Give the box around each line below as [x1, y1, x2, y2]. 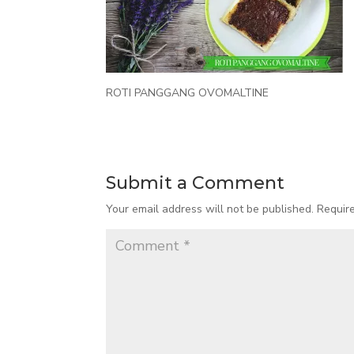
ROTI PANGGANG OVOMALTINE [106, 85, 269, 100]
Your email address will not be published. [106, 201, 314, 217]
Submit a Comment [106, 171, 285, 194]
